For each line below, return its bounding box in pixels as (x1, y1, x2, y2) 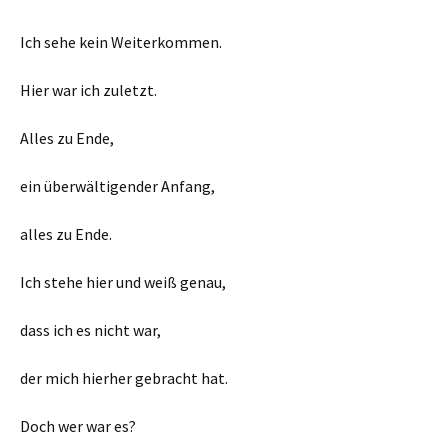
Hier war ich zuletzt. (20, 80, 157, 100)
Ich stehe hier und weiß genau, (20, 272, 226, 292)
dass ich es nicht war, (20, 320, 161, 340)
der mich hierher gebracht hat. (20, 368, 228, 388)
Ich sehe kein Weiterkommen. (20, 32, 222, 52)
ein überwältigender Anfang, (20, 176, 215, 196)
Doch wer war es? (20, 416, 136, 436)
